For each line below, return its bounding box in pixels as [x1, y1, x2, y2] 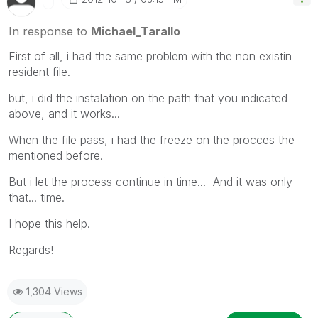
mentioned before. [9, 148, 103, 163]
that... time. [9, 190, 65, 204]
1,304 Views [26, 285, 82, 297]
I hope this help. [9, 216, 90, 231]
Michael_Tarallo [91, 23, 180, 38]
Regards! [9, 242, 53, 257]
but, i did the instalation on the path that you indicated [9, 90, 287, 105]
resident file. [9, 64, 70, 79]
